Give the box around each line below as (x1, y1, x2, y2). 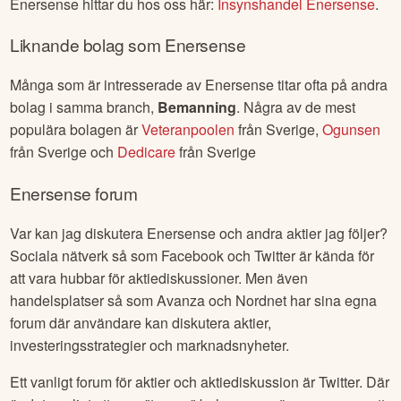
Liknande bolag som (10, 32, 165, 57)
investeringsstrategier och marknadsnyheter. (10, 334, 290, 355)
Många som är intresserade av (10, 74, 206, 96)
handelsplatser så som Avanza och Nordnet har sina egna (10, 289, 378, 311)
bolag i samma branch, (10, 97, 158, 118)
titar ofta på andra (274, 74, 388, 96)
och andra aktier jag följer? (216, 222, 388, 243)
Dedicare (117, 141, 176, 163)
